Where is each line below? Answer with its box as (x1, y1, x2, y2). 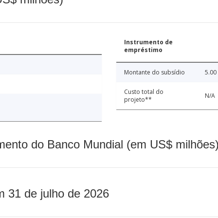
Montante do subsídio (124, 68, 185, 76)
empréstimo (124, 45, 163, 54)
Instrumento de (124, 37, 173, 46)
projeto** (124, 95, 152, 104)
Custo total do (124, 87, 163, 96)
